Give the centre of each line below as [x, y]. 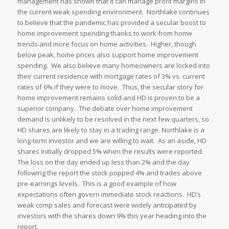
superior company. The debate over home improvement [105, 109]
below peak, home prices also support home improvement [108, 55]
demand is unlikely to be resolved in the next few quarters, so [113, 119]
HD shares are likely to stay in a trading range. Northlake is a [111, 130]
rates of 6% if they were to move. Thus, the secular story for [110, 87]
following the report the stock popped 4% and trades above [109, 173]
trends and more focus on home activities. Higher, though [107, 44]
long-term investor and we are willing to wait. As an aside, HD [112, 141]
